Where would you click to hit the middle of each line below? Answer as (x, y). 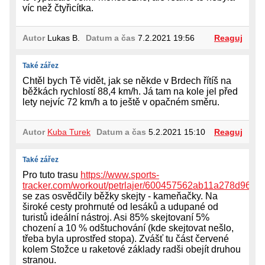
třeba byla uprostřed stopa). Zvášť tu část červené (126, 239)
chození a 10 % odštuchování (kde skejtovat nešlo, (128, 228)
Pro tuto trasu (51, 175)
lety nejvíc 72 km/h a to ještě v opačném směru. (121, 102)
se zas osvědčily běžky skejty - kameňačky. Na (120, 196)
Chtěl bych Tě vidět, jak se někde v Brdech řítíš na (127, 81)
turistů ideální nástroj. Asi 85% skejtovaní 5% (116, 218)
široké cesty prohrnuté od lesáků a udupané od (120, 207)
